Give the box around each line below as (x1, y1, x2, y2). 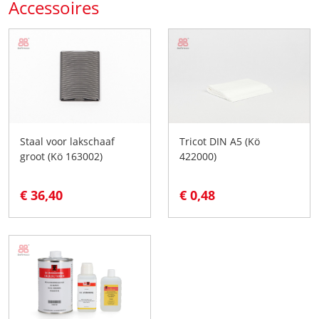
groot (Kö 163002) (20, 150, 103, 164)
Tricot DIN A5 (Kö (179, 135, 260, 149)
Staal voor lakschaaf (20, 135, 115, 149)
